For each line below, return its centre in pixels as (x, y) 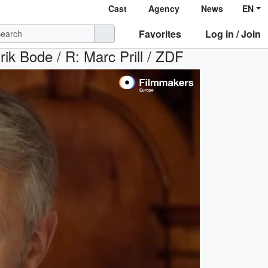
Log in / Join (233, 33)
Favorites (160, 33)
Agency (164, 8)
